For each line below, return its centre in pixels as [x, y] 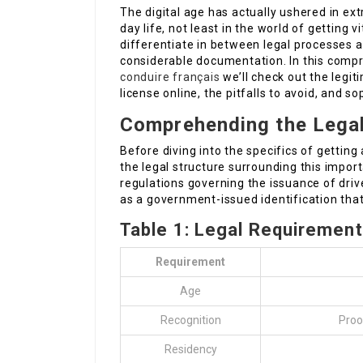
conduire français [170, 77]
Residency [190, 350]
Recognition [190, 320]
